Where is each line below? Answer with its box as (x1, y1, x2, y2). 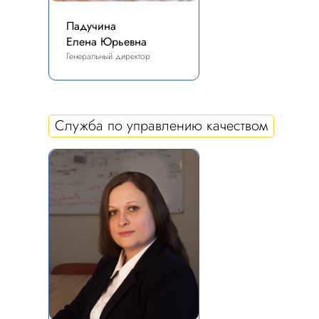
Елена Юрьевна (66, 33, 147, 50)
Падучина (66, 18, 116, 34)
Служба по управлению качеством (55, 115, 268, 136)
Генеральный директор (66, 50, 150, 63)
